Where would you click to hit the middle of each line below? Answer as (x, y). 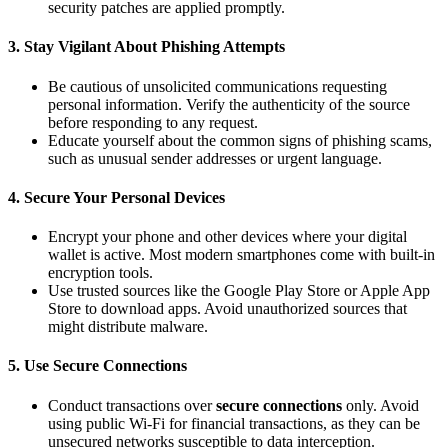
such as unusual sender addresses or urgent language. (215, 158)
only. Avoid (380, 405)
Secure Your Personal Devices (124, 197)
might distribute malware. (128, 327)
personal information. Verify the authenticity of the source (229, 104)
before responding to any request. (153, 122)
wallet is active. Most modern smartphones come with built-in (241, 255)
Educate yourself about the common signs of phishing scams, (240, 140)
